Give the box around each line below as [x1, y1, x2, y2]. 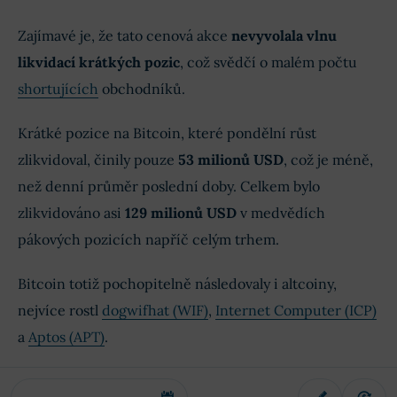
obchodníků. [98, 80, 185, 98]
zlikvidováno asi [18, 204, 125, 222]
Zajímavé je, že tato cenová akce [18, 27, 231, 45]
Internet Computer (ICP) [215, 301, 377, 320]
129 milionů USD [125, 204, 240, 222]
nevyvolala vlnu [231, 27, 337, 45]
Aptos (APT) [28, 328, 105, 346]
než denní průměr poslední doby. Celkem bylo [18, 177, 320, 196]
